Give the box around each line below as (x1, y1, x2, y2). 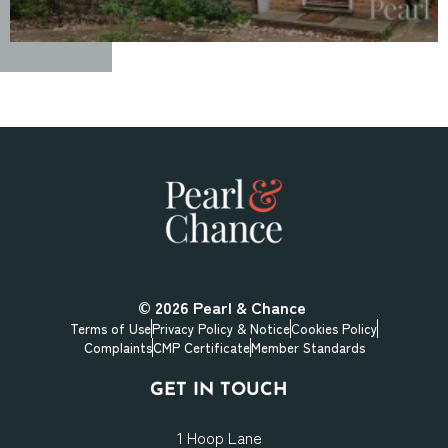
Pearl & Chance (192, 294, 306, 319)
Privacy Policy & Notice (152, 318, 290, 338)
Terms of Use (70, 318, 151, 338)
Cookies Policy (291, 318, 377, 338)
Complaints (83, 337, 152, 357)
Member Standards (250, 337, 365, 357)
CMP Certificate (152, 337, 250, 357)
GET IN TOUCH (150, 380, 288, 400)
